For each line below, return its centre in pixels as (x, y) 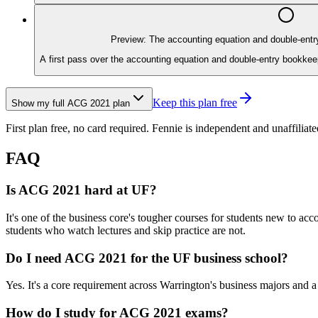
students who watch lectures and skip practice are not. (126, 230)
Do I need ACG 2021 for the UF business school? (147, 258)
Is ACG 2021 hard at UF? (81, 190)
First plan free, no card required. (77, 128)
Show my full (39, 104)
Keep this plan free (195, 103)
